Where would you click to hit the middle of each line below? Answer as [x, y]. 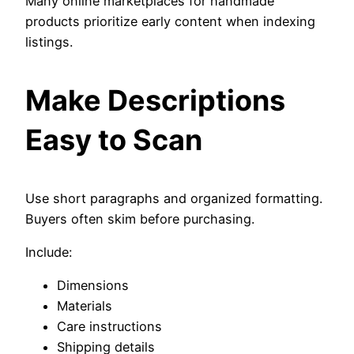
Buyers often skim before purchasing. [140, 218]
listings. [49, 41]
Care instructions [109, 327]
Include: [49, 252]
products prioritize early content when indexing [170, 21]
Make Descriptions [155, 100]
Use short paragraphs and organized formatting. [174, 198]
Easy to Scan [114, 139]
